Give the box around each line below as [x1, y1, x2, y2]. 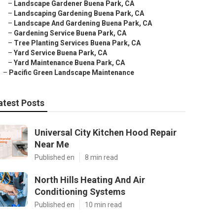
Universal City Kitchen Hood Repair [35, 127, 177, 138]
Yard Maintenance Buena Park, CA [14, 59, 125, 67]
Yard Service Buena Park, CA [14, 49, 107, 57]
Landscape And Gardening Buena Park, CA [14, 19, 152, 27]
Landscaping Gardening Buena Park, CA [14, 9, 144, 17]
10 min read [85, 201, 122, 209]
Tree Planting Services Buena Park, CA [14, 39, 141, 47]
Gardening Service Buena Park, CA [14, 29, 126, 37]
